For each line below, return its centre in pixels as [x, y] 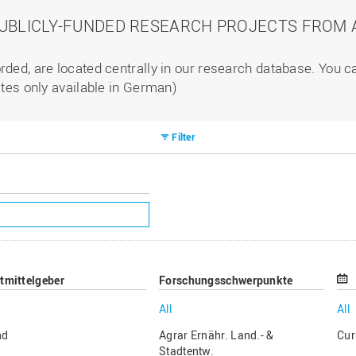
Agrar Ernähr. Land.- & [217, 335]
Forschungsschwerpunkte [226, 280]
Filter [184, 137]
